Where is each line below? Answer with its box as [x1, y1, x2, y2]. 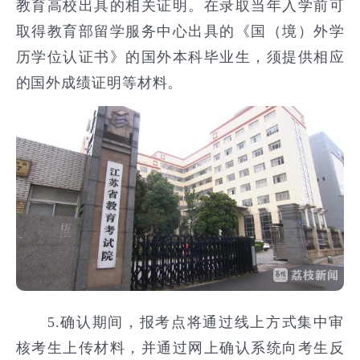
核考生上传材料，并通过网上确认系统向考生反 [15, 340, 345, 357]
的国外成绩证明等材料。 [15, 75, 183, 92]
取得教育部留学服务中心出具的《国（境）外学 [15, 23, 345, 40]
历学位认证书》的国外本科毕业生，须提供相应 [15, 49, 345, 66]
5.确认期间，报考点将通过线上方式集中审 [15, 314, 345, 331]
